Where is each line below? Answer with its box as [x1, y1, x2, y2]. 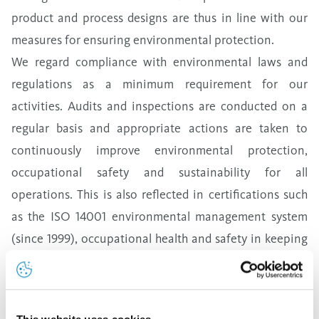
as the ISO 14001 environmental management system [11, 208, 308, 224]
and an [267, 252, 308, 268]
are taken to [227, 120, 308, 136]
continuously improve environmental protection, [11, 142, 308, 158]
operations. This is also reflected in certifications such [11, 186, 308, 202]
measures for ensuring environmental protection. [11, 31, 274, 48]
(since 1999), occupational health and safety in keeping [11, 230, 308, 246]
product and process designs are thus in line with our [11, 9, 308, 26]
